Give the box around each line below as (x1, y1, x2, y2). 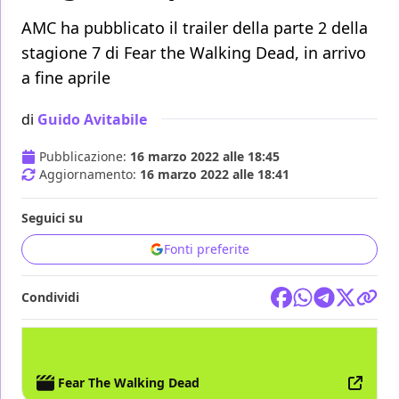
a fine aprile (21, 67, 110, 89)
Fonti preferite (164, 240, 249, 258)
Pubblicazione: (39, 148, 130, 166)
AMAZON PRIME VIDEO (21, 329, 159, 346)
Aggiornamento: (39, 166, 140, 183)
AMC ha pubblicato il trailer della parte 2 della (21, 17, 368, 39)
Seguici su (21, 209, 83, 227)
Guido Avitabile (37, 109, 147, 129)
